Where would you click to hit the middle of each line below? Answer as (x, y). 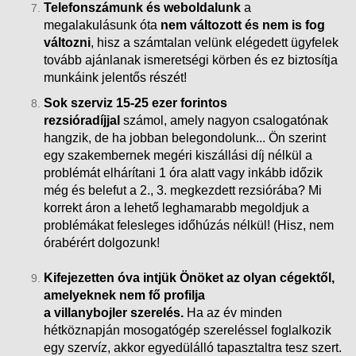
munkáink (71, 77)
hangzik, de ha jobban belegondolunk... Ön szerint (185, 137)
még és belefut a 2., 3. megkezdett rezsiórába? (176, 190)
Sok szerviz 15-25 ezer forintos (135, 103)
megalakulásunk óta (102, 25)
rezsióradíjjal (82, 120)
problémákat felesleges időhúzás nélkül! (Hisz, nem (189, 225)
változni (67, 42)
